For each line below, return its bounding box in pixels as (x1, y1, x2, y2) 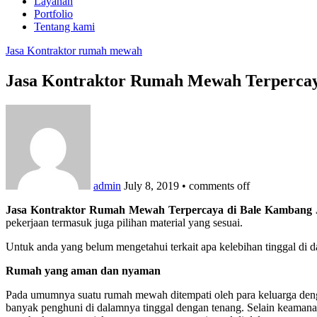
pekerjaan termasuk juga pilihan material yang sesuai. (6, 216, 243, 229)
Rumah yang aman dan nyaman (6, 264, 161, 277)
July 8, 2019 (124, 179, 179, 192)
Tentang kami (34, 20, 95, 33)
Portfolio (34, 7, 73, 20)
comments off (189, 179, 250, 192)
